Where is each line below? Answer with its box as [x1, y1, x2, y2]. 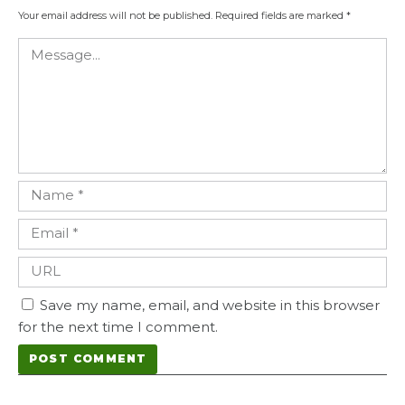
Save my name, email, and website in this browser [40, 296, 380, 314]
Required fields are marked [215, 8, 346, 22]
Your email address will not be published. [18, 8, 212, 22]
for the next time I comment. [18, 317, 218, 335]
